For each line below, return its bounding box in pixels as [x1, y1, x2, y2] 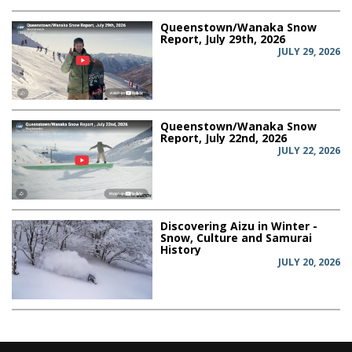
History [160, 242, 202, 258]
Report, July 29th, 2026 [160, 31, 286, 46]
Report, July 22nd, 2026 [160, 130, 288, 146]
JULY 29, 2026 [278, 44, 340, 58]
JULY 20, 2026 [278, 255, 340, 269]
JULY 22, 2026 [278, 144, 340, 158]
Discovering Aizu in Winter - [160, 218, 318, 234]
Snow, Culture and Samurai [160, 230, 313, 246]
